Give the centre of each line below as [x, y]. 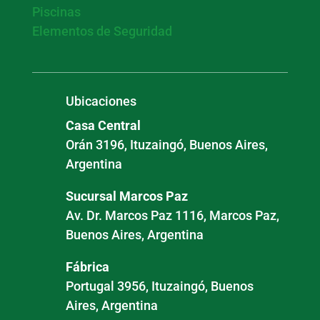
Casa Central [103, 126]
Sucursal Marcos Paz [126, 196]
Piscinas [56, 12]
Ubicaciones [101, 101]
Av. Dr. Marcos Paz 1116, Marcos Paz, [172, 216]
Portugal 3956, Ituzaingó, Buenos [159, 286]
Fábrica [87, 267]
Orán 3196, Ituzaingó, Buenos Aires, [166, 145]
